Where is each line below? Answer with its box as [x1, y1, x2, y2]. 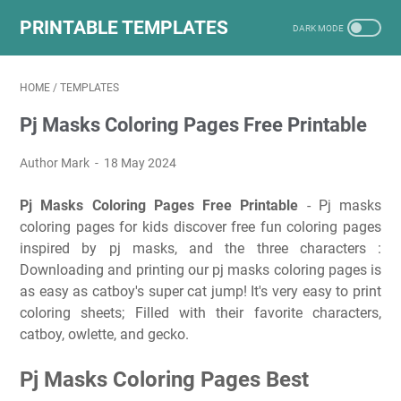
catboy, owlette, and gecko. [20, 326, 189, 343]
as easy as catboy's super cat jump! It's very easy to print [20, 283, 381, 300]
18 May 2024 [104, 156, 177, 170]
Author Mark [20, 156, 92, 170]
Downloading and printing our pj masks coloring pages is [20, 261, 381, 278]
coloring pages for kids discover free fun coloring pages [20, 218, 381, 235]
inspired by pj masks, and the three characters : [20, 240, 381, 257]
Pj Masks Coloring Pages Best [20, 366, 309, 392]
